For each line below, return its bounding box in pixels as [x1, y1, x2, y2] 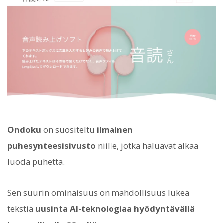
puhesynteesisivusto [7, 139, 96, 151]
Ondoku [7, 123, 41, 135]
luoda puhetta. [7, 155, 65, 167]
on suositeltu [41, 123, 97, 135]
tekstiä [7, 202, 35, 214]
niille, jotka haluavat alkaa [96, 139, 198, 151]
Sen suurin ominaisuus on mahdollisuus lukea [7, 186, 189, 198]
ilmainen [97, 123, 133, 135]
